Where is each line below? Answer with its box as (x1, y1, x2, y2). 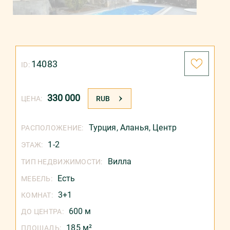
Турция (88, 123, 117, 132)
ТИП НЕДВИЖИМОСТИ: (21, 158, 103, 166)
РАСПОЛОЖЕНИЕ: (21, 124, 84, 132)
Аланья (120, 123, 149, 132)
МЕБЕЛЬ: (21, 175, 52, 183)
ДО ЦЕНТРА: (21, 207, 64, 216)
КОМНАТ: (21, 191, 53, 199)
